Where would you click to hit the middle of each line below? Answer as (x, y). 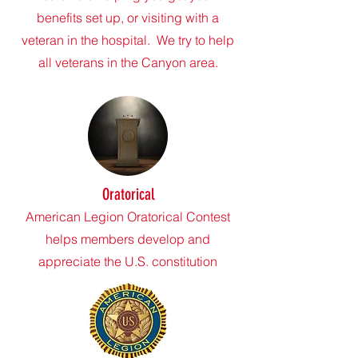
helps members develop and (128, 239)
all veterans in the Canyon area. (128, 62)
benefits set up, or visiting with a (128, 18)
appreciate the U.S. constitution (128, 261)
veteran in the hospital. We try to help (128, 40)
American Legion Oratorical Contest (128, 217)
